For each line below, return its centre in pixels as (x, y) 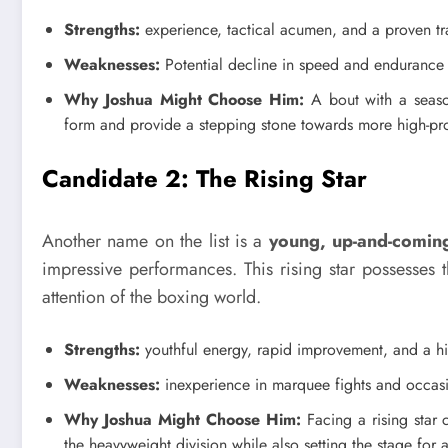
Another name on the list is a (155, 240)
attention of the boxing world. (151, 296)
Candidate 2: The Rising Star (204, 178)
